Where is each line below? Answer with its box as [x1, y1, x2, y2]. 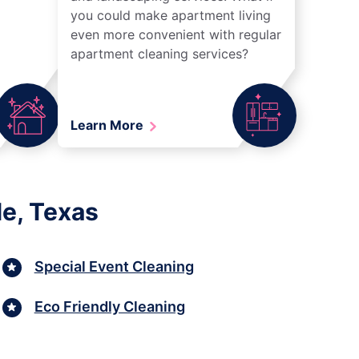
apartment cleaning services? [71, 45, 248, 62]
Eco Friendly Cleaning [34, 298, 185, 316]
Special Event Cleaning [34, 258, 194, 276]
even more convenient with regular [71, 26, 281, 42]
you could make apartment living [71, 6, 271, 23]
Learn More [71, 116, 147, 133]
